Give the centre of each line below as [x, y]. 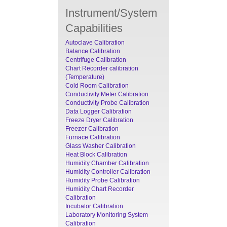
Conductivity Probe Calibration [107, 103]
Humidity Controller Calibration [108, 172]
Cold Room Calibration [97, 85]
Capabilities [94, 28]
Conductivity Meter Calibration [107, 94]
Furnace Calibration [93, 137]
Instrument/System [111, 13]
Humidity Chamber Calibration [107, 163]
